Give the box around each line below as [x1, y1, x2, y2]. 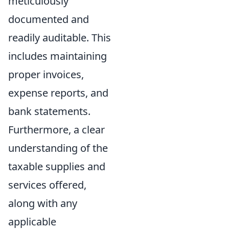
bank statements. [8, 104, 90, 118]
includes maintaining [8, 49, 107, 63]
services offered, [8, 178, 86, 192]
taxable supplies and [8, 159, 105, 173]
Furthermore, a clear [8, 123, 105, 136]
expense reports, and [8, 86, 108, 100]
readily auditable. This [8, 31, 111, 44]
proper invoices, [8, 67, 84, 81]
